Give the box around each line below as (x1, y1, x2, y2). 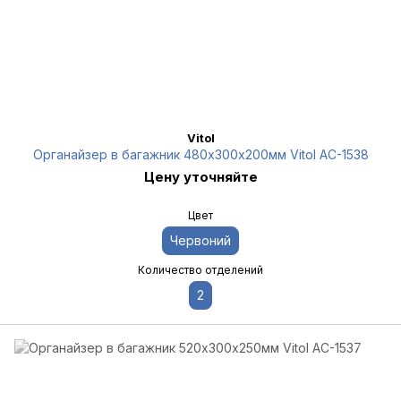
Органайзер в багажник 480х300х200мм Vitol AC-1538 (32, 147, 369, 162)
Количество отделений (138, 263, 263, 277)
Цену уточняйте (143, 168, 258, 185)
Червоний (170, 233, 231, 248)
